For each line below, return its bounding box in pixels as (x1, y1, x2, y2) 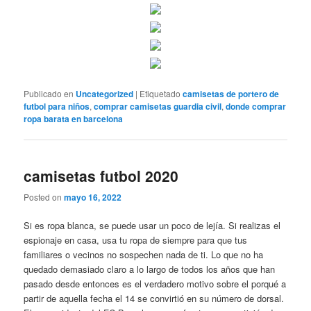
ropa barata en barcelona (24, 112, 124, 125)
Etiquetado (140, 87, 181, 99)
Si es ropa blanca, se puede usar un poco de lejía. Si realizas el (24, 219, 281, 233)
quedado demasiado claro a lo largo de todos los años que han (24, 262, 276, 276)
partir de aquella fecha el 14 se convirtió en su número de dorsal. (24, 292, 285, 305)
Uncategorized (76, 87, 134, 100)
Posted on (24, 191, 65, 203)
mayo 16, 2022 (64, 191, 122, 204)
